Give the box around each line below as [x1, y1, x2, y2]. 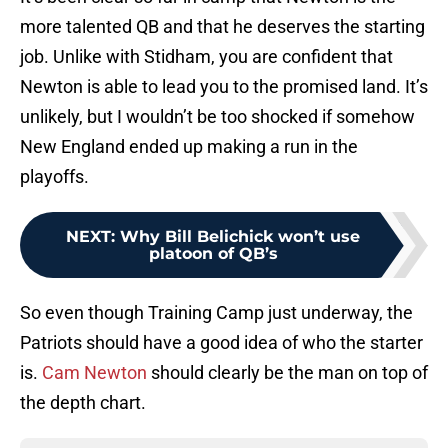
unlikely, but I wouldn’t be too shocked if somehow [20, 106, 415, 128]
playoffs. [20, 166, 89, 188]
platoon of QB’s [148, 244, 278, 264]
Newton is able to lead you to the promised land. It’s [20, 76, 428, 98]
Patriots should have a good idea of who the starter [20, 332, 423, 354]
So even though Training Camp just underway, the [20, 302, 413, 324]
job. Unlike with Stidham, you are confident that [20, 46, 393, 68]
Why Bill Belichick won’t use [120, 227, 360, 247]
